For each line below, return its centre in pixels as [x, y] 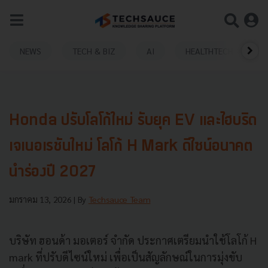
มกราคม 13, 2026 [42, 199]
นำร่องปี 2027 [52, 173]
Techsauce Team [119, 199]
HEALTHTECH [209, 51]
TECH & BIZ [94, 51]
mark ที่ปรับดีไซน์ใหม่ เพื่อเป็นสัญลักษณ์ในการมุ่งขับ [126, 257]
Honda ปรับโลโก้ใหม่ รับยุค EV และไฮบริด [133, 121]
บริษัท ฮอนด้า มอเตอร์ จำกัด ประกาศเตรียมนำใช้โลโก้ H [133, 240]
